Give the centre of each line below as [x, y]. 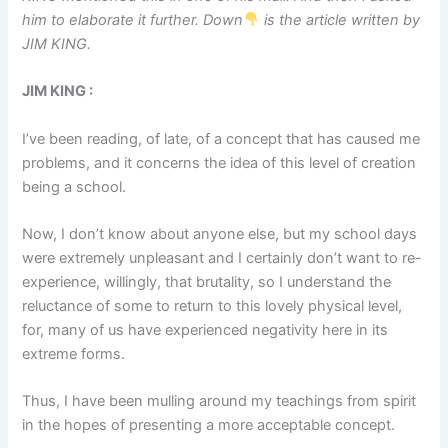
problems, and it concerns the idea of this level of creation [219, 162]
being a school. [74, 186]
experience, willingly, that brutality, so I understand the [207, 281]
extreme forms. [74, 353]
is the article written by [340, 19]
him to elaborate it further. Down [133, 19]
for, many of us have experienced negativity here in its [205, 329]
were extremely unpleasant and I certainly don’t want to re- [222, 257]
